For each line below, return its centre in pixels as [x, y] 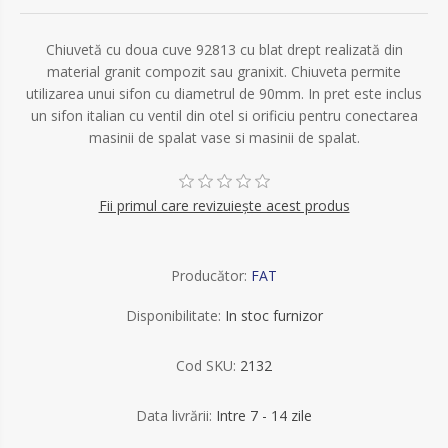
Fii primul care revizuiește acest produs [224, 205]
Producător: [209, 275]
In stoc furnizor [273, 315]
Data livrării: [174, 415]
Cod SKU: [206, 365]
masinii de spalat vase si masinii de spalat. [224, 137]
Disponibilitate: [173, 315]
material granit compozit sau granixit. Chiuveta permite [224, 71]
